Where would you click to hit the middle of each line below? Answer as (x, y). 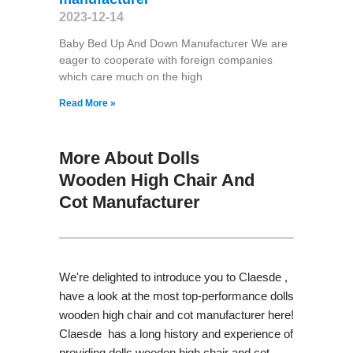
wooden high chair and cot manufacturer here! (176, 314)
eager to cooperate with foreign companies (165, 59)
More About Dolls (129, 158)
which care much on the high (130, 76)
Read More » (87, 103)
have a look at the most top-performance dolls (176, 295)
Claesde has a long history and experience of (176, 333)
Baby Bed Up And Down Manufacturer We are (173, 43)
